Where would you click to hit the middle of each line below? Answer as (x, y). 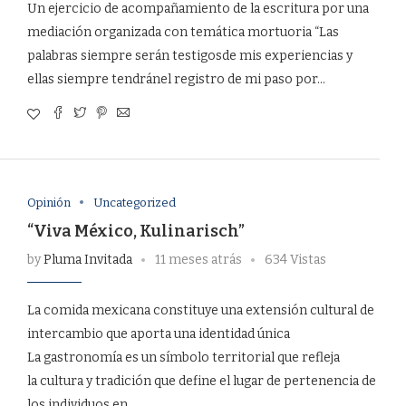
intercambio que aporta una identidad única (158, 333)
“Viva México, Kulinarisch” (135, 231)
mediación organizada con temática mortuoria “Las (183, 32)
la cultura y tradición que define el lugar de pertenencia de (201, 381)
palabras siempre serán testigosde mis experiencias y (189, 55)
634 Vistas (295, 259)
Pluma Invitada (87, 259)
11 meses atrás (198, 259)
